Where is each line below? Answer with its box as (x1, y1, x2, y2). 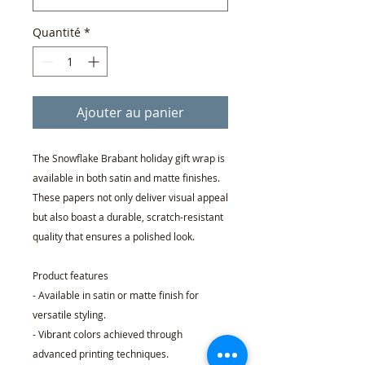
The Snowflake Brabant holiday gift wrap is (33, 152, 225, 165)
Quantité (33, 24, 81, 41)
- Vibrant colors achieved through (33, 328, 182, 341)
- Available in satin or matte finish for (33, 288, 199, 302)
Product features (33, 269, 108, 283)
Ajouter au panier (77, 103, 184, 122)
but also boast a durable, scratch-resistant (33, 210, 223, 224)
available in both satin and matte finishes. (33, 171, 220, 185)
